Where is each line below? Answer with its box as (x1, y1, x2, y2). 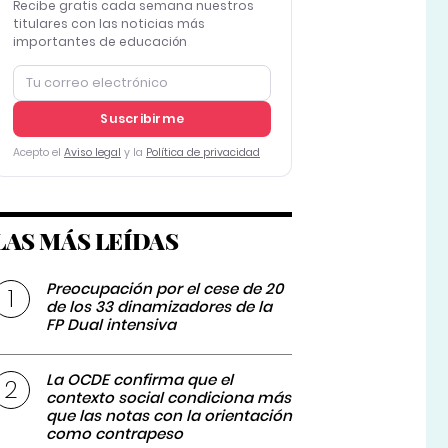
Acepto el (12, 145, 64, 161)
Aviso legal (63, 145, 121, 161)
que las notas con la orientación (46, 405, 293, 427)
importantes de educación (12, 33, 187, 51)
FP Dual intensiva (46, 314, 177, 336)
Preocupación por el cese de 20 (46, 278, 284, 300)
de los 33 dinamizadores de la (46, 296, 273, 318)
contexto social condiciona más (46, 387, 292, 409)
